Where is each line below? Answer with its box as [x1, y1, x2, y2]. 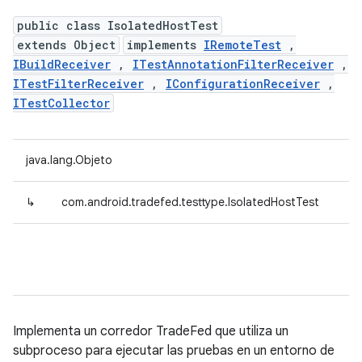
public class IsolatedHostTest [17, 18, 218, 33]
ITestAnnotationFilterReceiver [133, 57, 334, 72]
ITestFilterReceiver [13, 76, 144, 91]
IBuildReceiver [13, 57, 111, 72]
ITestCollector [13, 95, 110, 111]
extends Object [17, 37, 116, 53]
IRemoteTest [204, 37, 281, 53]
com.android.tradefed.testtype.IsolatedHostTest [61, 195, 319, 209]
